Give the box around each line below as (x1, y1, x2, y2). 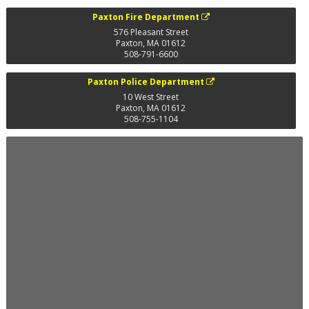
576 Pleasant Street (113, 26, 188, 39)
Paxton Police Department (87, 75, 204, 88)
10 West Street (123, 90, 179, 103)
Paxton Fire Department (92, 11, 199, 23)
